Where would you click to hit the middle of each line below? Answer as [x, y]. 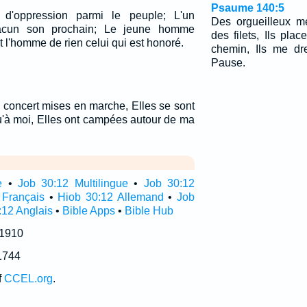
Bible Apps [88, 211]
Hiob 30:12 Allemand [111, 197]
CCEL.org [28, 279]
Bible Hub [149, 211]
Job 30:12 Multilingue [73, 183]
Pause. [228, 63]
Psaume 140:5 [247, 8]
